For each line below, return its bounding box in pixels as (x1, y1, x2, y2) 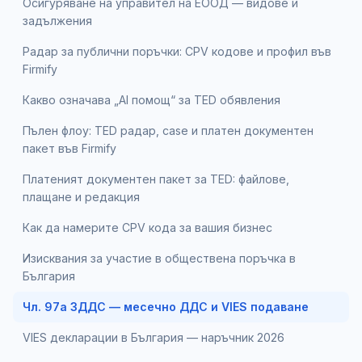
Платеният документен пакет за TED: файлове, (23, 171, 289, 186)
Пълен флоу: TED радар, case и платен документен (23, 123, 314, 137)
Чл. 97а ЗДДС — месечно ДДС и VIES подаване (23, 299, 309, 314)
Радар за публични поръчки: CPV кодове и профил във (23, 44, 331, 58)
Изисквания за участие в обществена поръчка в (23, 250, 296, 265)
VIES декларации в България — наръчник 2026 (23, 330, 284, 344)
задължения (23, 13, 92, 27)
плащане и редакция (23, 189, 140, 204)
